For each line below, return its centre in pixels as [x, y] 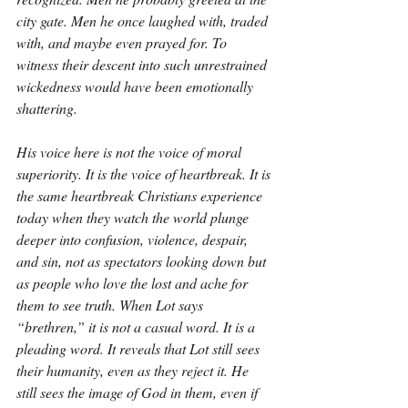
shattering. [47, 108]
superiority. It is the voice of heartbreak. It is [145, 173]
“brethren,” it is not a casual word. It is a [138, 326]
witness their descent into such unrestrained [143, 64]
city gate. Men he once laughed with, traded [144, 20]
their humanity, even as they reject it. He [134, 370]
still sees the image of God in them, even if [139, 392]
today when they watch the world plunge [134, 217]
